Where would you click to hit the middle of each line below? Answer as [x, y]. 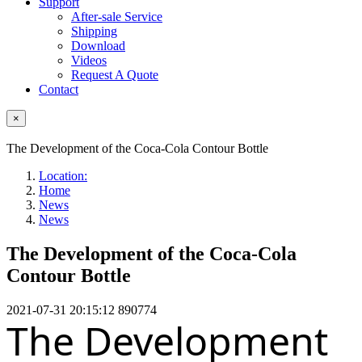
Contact [59, 89]
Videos [89, 60]
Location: [63, 176]
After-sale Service [117, 17]
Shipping [94, 31]
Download [98, 46]
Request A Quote [115, 75]
